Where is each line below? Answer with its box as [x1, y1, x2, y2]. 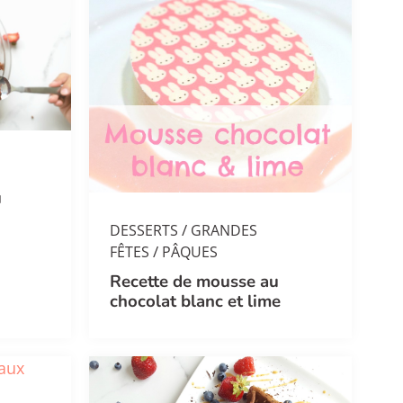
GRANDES [190, 219, 257, 240]
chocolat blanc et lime [109, 289, 281, 313]
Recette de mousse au [109, 269, 279, 293]
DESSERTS [109, 219, 178, 240]
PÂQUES [161, 241, 218, 262]
